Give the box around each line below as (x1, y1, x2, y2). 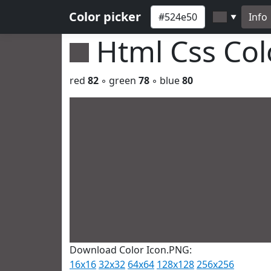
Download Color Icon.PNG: (70, 243, 192, 256)
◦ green (99, 74, 139, 87)
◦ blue (149, 74, 182, 87)
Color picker (69, 8, 141, 25)
